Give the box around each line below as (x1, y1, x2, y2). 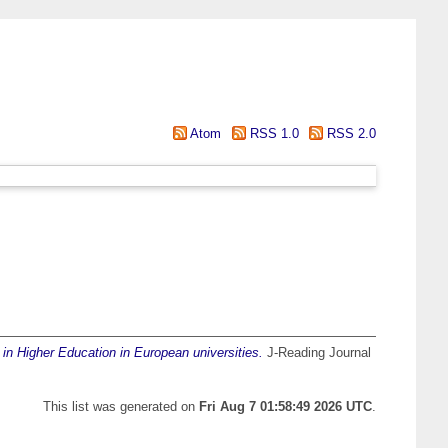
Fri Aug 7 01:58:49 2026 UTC (199, 399, 372, 415)
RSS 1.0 (245, 126, 299, 141)
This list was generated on (43, 399, 199, 415)
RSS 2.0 (323, 126, 376, 141)
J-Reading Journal (263, 345, 371, 361)
